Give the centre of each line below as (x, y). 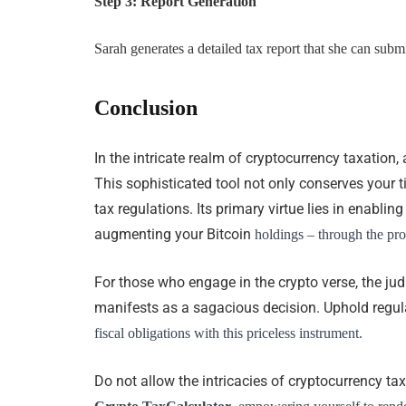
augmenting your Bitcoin (173, 235)
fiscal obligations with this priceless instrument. (229, 333)
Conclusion (146, 107)
